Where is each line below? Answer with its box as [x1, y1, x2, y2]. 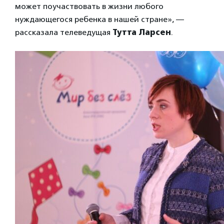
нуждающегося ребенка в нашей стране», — [15, 14, 184, 24]
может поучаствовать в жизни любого [15, 1, 163, 11]
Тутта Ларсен [112, 27, 171, 37]
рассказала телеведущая [15, 27, 112, 37]
